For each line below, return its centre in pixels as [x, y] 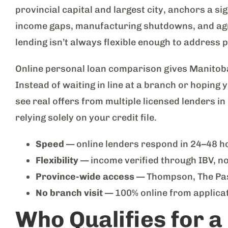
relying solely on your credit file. [86, 117]
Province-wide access [85, 176]
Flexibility [57, 160]
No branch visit [69, 193]
